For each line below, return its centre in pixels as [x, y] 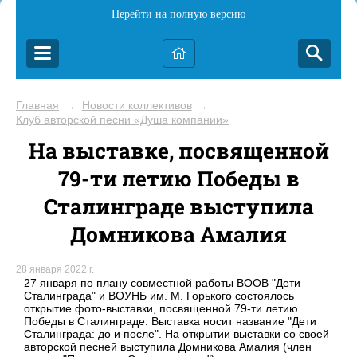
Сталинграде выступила [178, 206]
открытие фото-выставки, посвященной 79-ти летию [161, 309]
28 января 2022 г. [55, 270]
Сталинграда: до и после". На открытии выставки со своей [177, 334]
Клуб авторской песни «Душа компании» [122, 120]
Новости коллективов [137, 105]
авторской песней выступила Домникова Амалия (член [168, 347]
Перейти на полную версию [178, 14]
